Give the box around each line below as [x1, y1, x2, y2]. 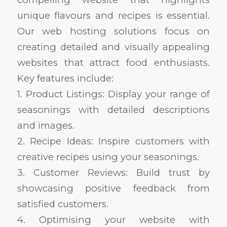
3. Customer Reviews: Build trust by [17, 166, 210, 178]
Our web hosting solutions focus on [17, 25, 210, 37]
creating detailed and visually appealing [17, 41, 210, 53]
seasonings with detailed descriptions [17, 103, 210, 116]
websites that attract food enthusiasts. [17, 56, 210, 68]
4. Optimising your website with [17, 213, 210, 225]
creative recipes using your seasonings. [17, 150, 199, 163]
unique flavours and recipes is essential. [17, 9, 210, 21]
